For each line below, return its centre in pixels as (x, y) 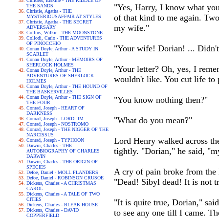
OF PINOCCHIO (44, 43)
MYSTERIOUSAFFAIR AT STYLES (64, 16)
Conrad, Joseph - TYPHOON (55, 140)
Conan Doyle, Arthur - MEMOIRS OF (65, 59)
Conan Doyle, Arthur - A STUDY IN (62, 49)
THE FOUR (38, 102)
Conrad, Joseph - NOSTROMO (57, 124)
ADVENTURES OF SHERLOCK (60, 76)
